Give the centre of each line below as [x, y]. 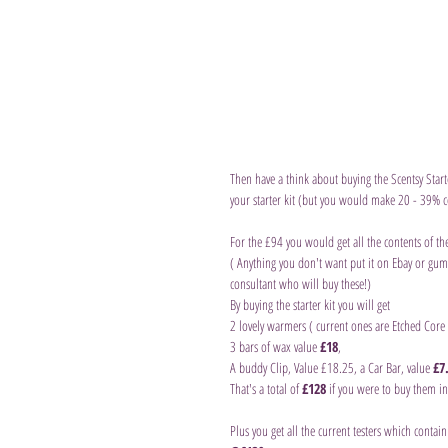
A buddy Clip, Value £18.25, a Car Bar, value [331, 367]
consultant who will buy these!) [300, 283]
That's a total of [266, 388]
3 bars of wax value [275, 346]
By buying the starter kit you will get [310, 304]
